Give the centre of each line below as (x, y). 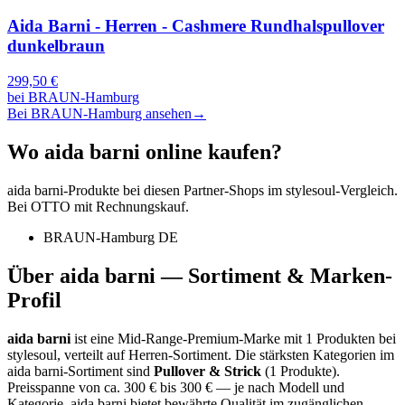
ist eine (94, 338)
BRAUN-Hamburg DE (111, 237)
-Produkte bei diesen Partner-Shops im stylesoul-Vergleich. (231, 190)
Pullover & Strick (207, 371)
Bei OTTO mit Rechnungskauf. (98, 206)
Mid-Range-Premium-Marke (199, 338)
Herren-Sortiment (178, 354)
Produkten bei (354, 338)
